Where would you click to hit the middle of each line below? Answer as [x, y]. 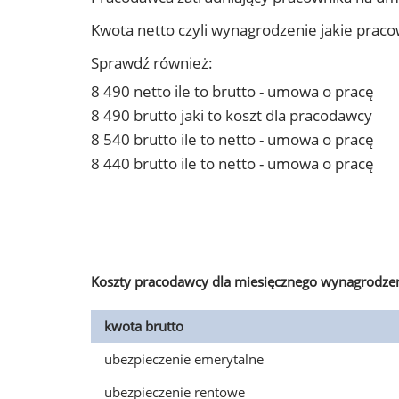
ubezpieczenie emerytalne [184, 359]
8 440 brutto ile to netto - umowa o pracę [232, 163]
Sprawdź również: [152, 63]
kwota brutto [144, 326]
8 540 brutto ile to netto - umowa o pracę [232, 139]
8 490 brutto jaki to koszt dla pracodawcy [232, 115]
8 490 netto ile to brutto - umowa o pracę [232, 91]
